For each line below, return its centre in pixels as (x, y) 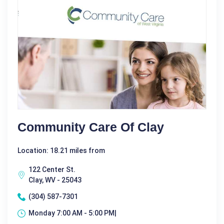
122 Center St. (52, 170)
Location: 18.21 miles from (61, 151)
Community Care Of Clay (91, 127)
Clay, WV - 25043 (55, 180)
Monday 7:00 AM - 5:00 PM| (72, 213)
